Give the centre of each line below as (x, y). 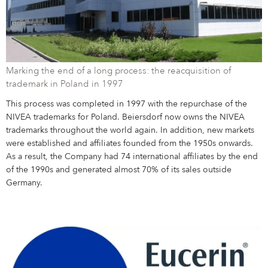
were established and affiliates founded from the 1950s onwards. (130, 144)
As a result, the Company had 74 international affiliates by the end (132, 157)
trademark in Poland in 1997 (65, 85)
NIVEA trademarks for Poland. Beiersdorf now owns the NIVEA (126, 118)
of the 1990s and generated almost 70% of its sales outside (119, 170)
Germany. (25, 183)
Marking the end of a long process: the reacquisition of (119, 72)
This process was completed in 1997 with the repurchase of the (127, 104)
